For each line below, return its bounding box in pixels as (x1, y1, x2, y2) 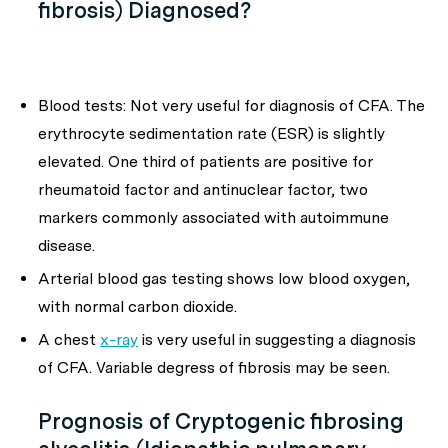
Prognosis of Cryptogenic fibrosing (38, 408, 404, 434)
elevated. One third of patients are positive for (38, 152, 373, 171)
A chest (38, 330, 100, 349)
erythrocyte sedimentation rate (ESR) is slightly (38, 124, 385, 143)
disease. (38, 236, 95, 255)
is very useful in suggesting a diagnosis (138, 330, 416, 349)
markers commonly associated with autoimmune (38, 208, 389, 227)
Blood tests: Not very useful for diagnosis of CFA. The (38, 96, 425, 115)
